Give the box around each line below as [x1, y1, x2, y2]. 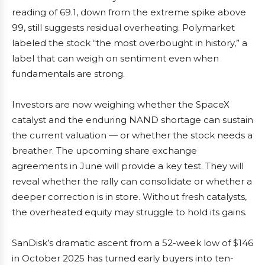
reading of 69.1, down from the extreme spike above [12, 7, 246, 18]
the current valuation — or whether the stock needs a [12, 130, 253, 141]
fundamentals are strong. [12, 68, 125, 79]
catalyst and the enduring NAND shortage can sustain [12, 114, 253, 125]
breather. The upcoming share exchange [12, 145, 197, 156]
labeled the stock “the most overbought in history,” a [12, 37, 247, 49]
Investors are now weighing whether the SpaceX [12, 99, 230, 110]
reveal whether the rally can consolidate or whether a [12, 176, 252, 187]
